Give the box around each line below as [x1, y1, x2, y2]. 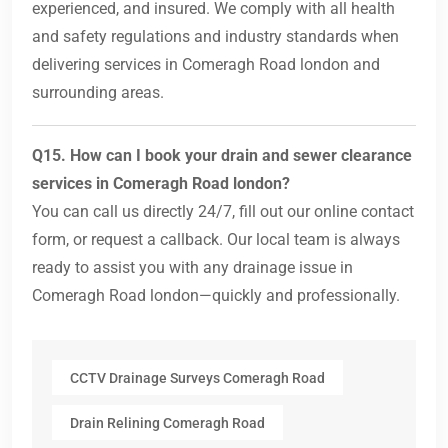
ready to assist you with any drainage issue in [32, 258, 353, 278]
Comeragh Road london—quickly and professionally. [32, 286, 400, 306]
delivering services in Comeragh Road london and [32, 55, 380, 75]
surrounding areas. [32, 83, 164, 103]
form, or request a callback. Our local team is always [32, 230, 400, 250]
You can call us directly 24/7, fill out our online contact [32, 202, 414, 222]
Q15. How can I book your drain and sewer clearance [32, 146, 412, 166]
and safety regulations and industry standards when [32, 27, 399, 47]
